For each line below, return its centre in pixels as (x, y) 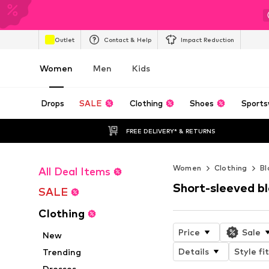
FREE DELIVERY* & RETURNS (171, 131)
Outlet (65, 39)
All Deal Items (74, 171)
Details (193, 251)
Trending (62, 252)
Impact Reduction (207, 39)
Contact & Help (128, 39)
